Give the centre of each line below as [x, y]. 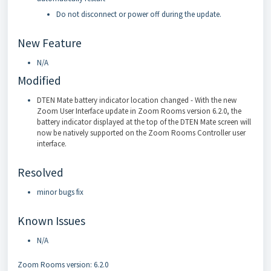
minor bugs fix [60, 192]
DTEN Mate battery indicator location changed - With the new [137, 100]
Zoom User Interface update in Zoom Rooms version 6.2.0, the [139, 111]
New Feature [50, 43]
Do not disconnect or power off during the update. [139, 14]
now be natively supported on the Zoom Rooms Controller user [141, 132]
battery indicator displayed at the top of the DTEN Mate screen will [144, 122]
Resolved [41, 172]
